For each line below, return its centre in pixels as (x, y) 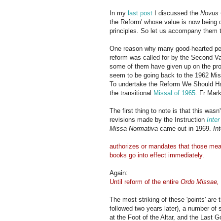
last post (140, 13)
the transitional (131, 93)
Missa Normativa (134, 128)
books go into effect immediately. (157, 155)
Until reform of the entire (145, 182)
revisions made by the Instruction (158, 119)
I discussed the (176, 13)
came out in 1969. (185, 128)
